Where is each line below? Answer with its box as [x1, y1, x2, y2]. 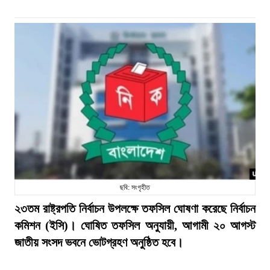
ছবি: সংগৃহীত [120, 183, 150, 192]
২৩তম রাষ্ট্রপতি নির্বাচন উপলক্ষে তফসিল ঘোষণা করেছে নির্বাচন [14, 202, 256, 215]
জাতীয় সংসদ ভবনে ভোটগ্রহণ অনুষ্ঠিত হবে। [14, 236, 183, 249]
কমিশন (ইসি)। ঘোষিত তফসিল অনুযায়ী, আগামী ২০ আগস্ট [14, 219, 256, 232]
